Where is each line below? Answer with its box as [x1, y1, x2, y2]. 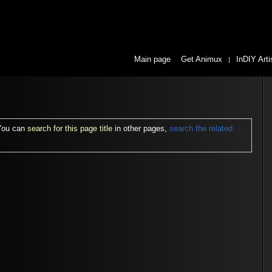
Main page [134, 55, 171, 64]
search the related [169, 124, 233, 134]
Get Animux [180, 55, 222, 64]
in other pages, [112, 124, 170, 134]
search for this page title [27, 124, 113, 134]
